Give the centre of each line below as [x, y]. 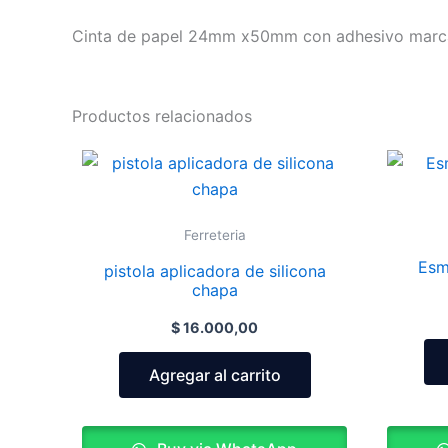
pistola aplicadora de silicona [214, 270]
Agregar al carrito [214, 374]
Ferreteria [214, 234]
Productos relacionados [162, 115]
